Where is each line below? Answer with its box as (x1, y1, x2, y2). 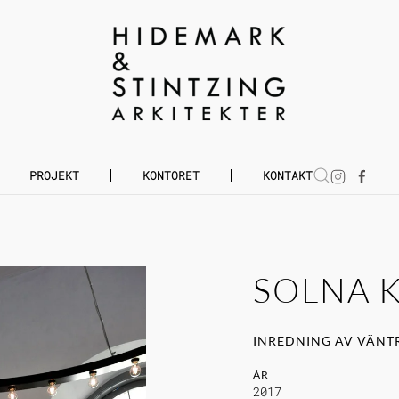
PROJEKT (29, 167, 79, 183)
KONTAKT (263, 167, 313, 183)
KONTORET (142, 167, 199, 183)
